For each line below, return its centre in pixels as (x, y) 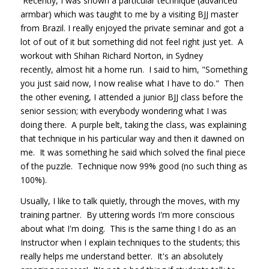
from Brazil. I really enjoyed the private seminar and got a (132, 28)
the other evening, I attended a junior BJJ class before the (131, 97)
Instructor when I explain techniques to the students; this (130, 242)
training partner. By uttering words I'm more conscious (127, 214)
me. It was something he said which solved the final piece (133, 152)
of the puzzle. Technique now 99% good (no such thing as (134, 166)
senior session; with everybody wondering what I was (123, 110)
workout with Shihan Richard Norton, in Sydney (111, 55)
